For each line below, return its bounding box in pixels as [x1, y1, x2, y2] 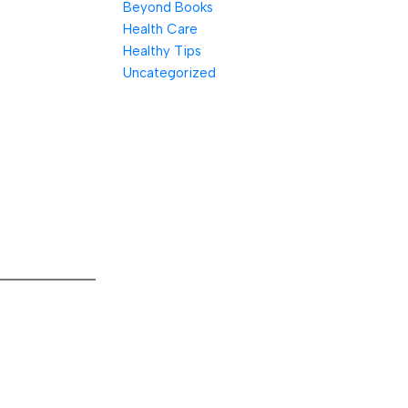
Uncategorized [122, 65, 216, 81]
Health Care [122, 21, 198, 37]
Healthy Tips [122, 43, 201, 59]
